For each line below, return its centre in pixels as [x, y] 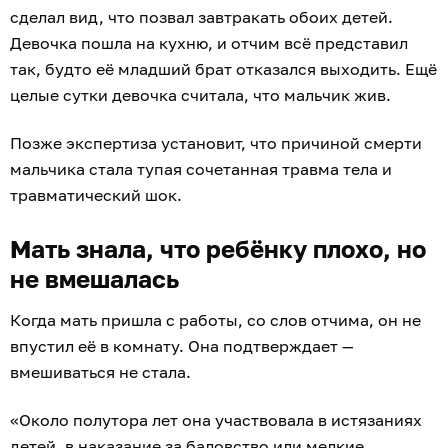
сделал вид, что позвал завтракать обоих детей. [201, 17]
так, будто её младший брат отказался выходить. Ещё [223, 69]
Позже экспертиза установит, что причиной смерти [216, 143]
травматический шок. [96, 195]
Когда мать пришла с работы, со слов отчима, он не [215, 320]
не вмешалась [94, 279]
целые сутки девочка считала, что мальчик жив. [200, 95]
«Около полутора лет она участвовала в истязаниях [216, 420]
